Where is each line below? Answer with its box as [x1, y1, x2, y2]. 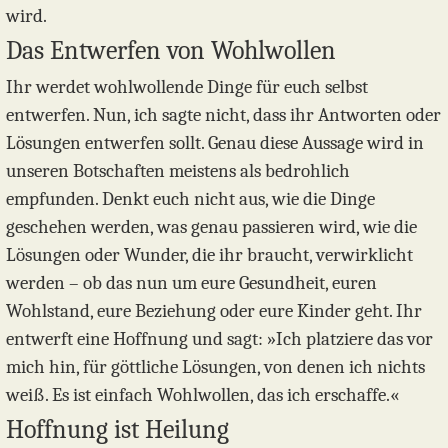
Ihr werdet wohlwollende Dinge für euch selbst [6, 76, 368, 99]
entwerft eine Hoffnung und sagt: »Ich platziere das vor [6, 328, 433, 351]
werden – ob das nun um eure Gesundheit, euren [6, 272, 377, 295]
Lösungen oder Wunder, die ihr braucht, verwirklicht [6, 244, 413, 267]
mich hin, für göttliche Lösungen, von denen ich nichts [6, 356, 425, 379]
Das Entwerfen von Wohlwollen [6, 35, 336, 65]
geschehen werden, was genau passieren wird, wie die [6, 216, 417, 239]
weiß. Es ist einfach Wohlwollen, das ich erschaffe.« [6, 384, 399, 407]
